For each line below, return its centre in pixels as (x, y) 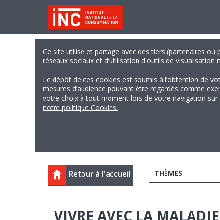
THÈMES (168, 173)
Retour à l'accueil (100, 174)
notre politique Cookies (81, 107)
